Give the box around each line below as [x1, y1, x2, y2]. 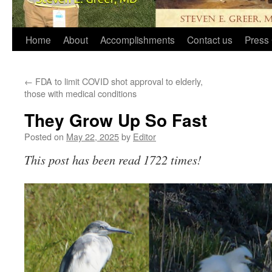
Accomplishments [100, 33, 175, 46]
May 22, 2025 [66, 130, 119, 143]
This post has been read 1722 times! [24, 151, 202, 168]
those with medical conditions [24, 87, 137, 100]
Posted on [24, 130, 64, 143]
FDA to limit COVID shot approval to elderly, [33, 75, 203, 87]
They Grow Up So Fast [24, 107, 207, 132]
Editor [133, 130, 156, 143]
